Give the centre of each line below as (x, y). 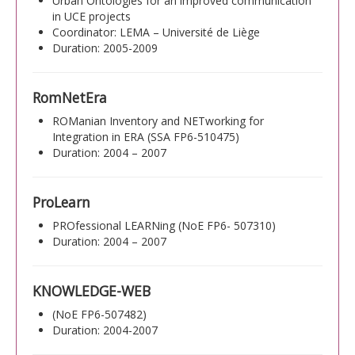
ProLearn (61, 202)
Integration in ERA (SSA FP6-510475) (146, 136)
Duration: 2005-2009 (105, 48)
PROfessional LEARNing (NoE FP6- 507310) (164, 225)
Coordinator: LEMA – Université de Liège (156, 32)
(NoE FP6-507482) (99, 314)
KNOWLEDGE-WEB (92, 290)
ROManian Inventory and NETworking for (158, 120)
